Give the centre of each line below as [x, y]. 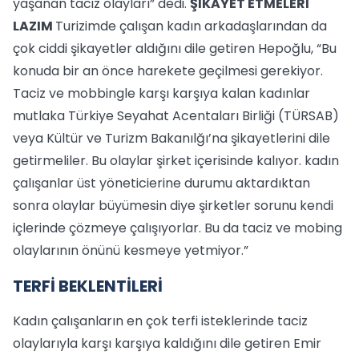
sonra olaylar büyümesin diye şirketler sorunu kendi [173, 206]
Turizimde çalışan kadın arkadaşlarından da [191, 26]
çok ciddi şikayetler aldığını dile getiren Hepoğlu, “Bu [175, 48]
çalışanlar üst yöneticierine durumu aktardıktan [161, 183]
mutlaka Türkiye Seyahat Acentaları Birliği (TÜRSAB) [176, 116]
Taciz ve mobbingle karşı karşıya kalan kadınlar [161, 93]
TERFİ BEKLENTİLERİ [88, 286]
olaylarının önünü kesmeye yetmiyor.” [131, 250]
